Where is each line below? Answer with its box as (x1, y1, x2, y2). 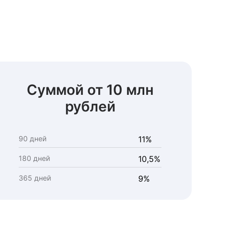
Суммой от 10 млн (27, 81, 154, 98)
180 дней (19, 154, 50, 162)
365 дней (19, 174, 51, 182)
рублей (65, 98, 116, 115)
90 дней (19, 134, 47, 143)
